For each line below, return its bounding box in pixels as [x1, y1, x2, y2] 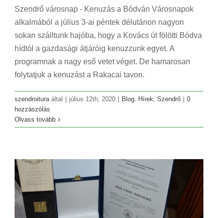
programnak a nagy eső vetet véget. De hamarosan [15, 57, 190, 66]
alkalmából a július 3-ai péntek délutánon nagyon [15, 18, 184, 27]
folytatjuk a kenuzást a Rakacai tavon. [15, 71, 145, 79]
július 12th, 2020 [69, 95, 115, 103]
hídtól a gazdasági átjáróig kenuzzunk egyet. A [15, 44, 174, 53]
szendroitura [15, 95, 49, 103]
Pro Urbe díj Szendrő [72, 121, 146, 131]
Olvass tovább [15, 116, 55, 124]
